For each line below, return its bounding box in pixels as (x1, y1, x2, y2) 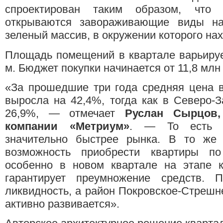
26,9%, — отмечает (5, 107, 125, 119)
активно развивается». (5, 197, 119, 210)
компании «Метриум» (5, 119, 129, 132)
